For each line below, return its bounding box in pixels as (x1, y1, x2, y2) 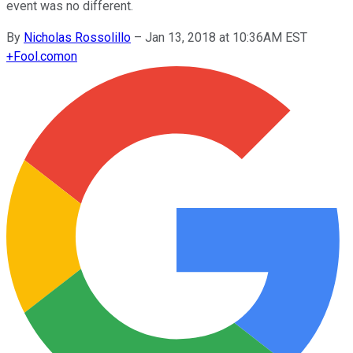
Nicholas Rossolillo (24, 29, 131, 45)
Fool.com (13, 48, 64, 64)
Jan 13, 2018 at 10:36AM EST (145, 29, 307, 45)
